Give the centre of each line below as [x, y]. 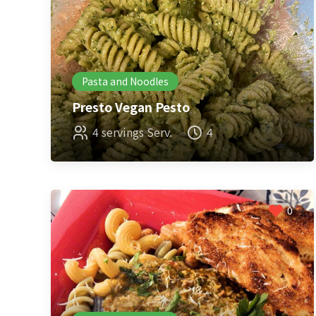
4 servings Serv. [132, 132]
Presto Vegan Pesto [131, 107]
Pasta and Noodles [125, 81]
